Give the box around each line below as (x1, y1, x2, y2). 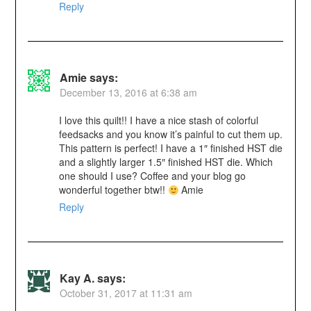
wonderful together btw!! (58, 183, 168, 197)
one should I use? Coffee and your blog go (58, 169, 246, 183)
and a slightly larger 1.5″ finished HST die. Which (58, 155, 273, 169)
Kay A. (59, 270, 94, 287)
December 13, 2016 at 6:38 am (59, 85, 197, 100)
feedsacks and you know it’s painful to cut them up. (58, 127, 283, 142)
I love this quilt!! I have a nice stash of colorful (58, 113, 258, 128)
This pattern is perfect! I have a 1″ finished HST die (58, 141, 283, 155)
